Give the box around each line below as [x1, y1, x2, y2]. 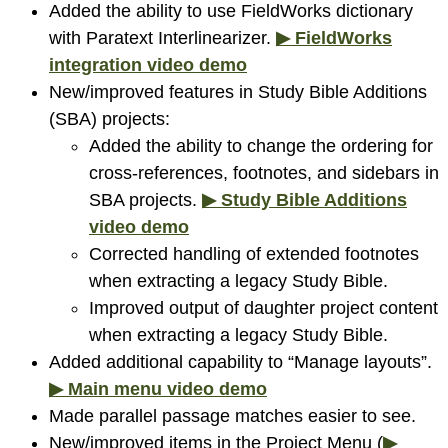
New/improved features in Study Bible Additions [49, 81, 427, 102]
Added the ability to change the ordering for [89, 135, 433, 156]
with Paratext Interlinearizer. [49, 27, 276, 48]
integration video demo [49, 54, 247, 75]
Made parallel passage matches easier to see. [49, 405, 416, 426]
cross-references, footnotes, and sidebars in [89, 162, 439, 183]
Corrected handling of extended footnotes [89, 243, 419, 264]
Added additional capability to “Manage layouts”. [49, 351, 432, 372]
